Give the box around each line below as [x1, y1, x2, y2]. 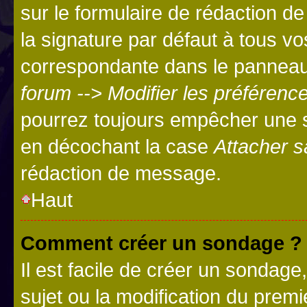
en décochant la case [21, 134, 214, 158]
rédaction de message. [21, 161, 221, 184]
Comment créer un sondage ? [21, 231, 302, 254]
